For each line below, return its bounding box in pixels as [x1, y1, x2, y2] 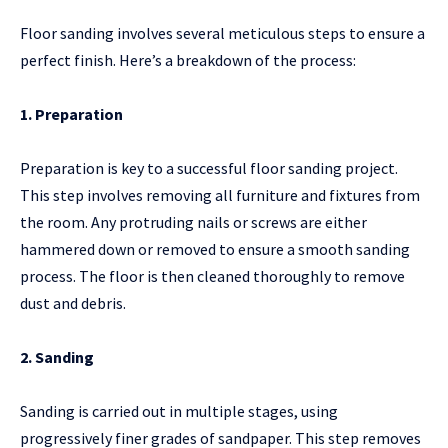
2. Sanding [20, 347, 94, 368]
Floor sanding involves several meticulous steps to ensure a [20, 23, 425, 44]
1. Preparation [20, 104, 123, 125]
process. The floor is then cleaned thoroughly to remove [20, 266, 405, 287]
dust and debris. [20, 293, 126, 314]
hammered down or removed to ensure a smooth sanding [20, 239, 410, 260]
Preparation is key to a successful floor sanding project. [20, 158, 398, 179]
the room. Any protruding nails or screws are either [20, 212, 367, 233]
